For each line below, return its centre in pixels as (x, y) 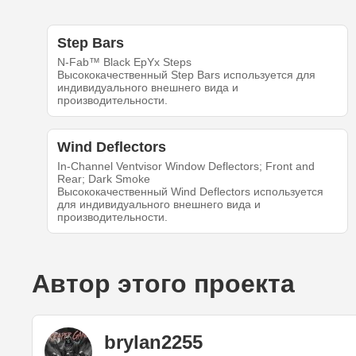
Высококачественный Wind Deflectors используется (190, 192)
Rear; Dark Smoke (103, 179)
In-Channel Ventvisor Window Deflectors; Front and (186, 166)
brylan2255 (153, 342)
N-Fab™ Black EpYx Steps (124, 62)
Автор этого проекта (163, 284)
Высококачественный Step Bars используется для (186, 75)
